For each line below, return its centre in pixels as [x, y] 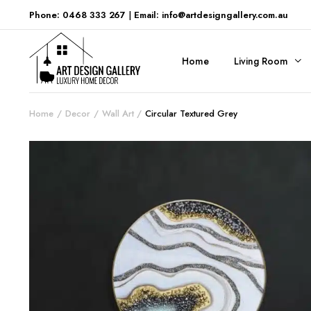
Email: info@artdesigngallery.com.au [211, 15]
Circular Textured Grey [191, 114]
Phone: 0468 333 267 [78, 15]
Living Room [261, 61]
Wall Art [118, 114]
